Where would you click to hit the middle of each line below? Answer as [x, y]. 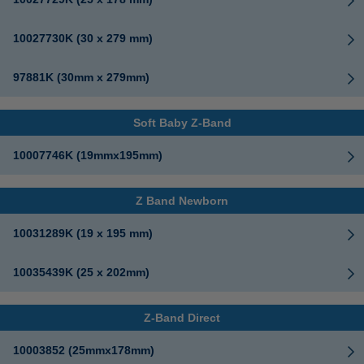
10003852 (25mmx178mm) [84, 350]
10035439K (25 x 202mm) [81, 272]
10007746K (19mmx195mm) [88, 155]
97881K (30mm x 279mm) [81, 77]
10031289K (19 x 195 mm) [83, 233]
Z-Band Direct [182, 318]
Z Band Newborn [182, 201]
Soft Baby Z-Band [182, 123]
